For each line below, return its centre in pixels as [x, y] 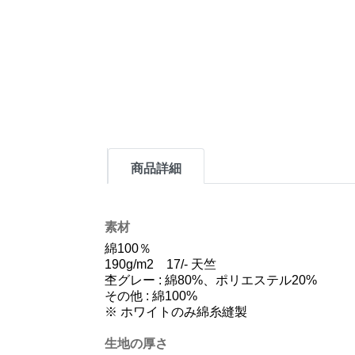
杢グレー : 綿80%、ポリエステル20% [211, 280]
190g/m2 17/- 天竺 [160, 264]
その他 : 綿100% [151, 296]
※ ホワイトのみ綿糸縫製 [176, 312]
